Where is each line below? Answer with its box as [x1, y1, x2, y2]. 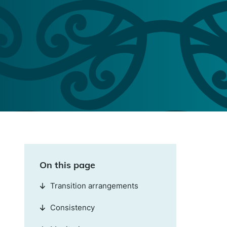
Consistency [50, 202, 95, 212]
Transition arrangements [50, 180, 138, 191]
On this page [39, 159, 95, 171]
